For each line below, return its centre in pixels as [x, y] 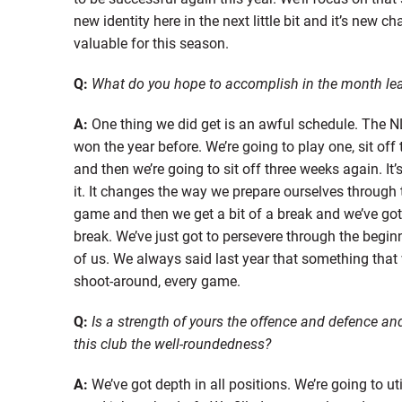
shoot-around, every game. [157, 280]
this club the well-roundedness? [172, 343]
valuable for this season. [151, 42]
